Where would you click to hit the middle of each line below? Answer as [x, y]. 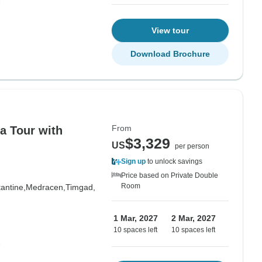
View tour [170, 30]
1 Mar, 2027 [136, 218]
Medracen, [45, 187]
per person [192, 146]
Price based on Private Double [170, 175]
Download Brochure [170, 54]
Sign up [133, 161]
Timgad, [80, 187]
